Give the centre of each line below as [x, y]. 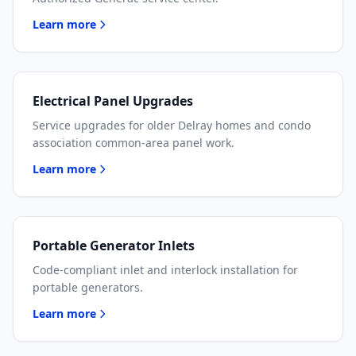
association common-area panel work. [133, 143]
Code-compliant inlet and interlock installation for [165, 270]
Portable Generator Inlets [114, 246]
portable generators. [88, 287]
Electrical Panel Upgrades [113, 101]
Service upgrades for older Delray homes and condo [172, 125]
